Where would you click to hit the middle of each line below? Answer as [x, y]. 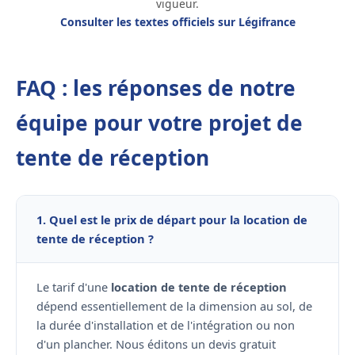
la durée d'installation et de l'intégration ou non [166, 325]
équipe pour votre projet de [159, 123]
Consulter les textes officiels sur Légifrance [177, 22]
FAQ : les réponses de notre [156, 88]
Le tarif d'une [74, 287]
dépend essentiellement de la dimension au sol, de [174, 306]
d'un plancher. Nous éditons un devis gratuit [156, 344]
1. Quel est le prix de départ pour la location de [172, 220]
